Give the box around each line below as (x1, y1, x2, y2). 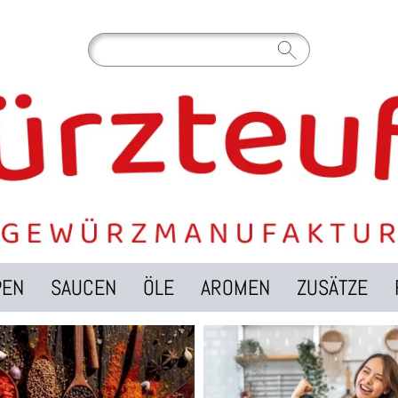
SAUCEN (51, 274, 116, 302)
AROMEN (201, 274, 270, 302)
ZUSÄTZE (297, 274, 368, 302)
